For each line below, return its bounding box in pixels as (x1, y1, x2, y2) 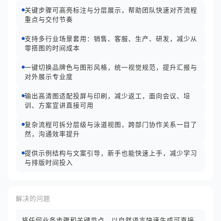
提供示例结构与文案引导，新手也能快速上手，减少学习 (25, 149, 197, 157)
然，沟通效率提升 (25, 130, 80, 138)
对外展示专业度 (25, 73, 73, 80)
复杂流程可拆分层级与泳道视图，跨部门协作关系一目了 (25, 120, 197, 128)
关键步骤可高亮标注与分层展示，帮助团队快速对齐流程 (25, 6, 197, 14)
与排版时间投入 (25, 158, 73, 166)
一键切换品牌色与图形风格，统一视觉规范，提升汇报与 (25, 63, 197, 71)
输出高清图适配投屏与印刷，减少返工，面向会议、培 (25, 92, 190, 100)
